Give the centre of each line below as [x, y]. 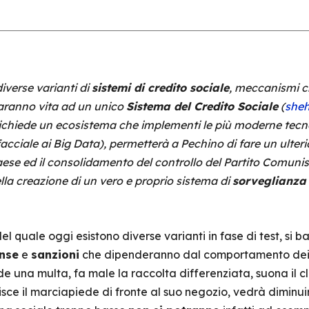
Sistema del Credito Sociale [202, 106]
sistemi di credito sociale [160, 88]
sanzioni [55, 255]
